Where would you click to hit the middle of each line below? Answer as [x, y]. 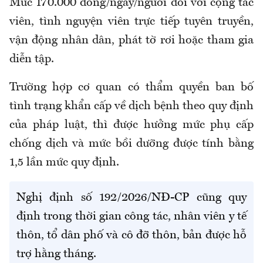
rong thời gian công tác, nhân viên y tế [147, 217]
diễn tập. [32, 60]
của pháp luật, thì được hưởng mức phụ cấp [131, 125]
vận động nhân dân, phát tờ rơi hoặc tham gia [131, 41]
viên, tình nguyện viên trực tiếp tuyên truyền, [131, 22]
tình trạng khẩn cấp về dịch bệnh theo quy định [131, 107]
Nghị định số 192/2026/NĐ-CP [107, 198]
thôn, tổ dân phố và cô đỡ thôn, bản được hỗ [131, 236]
